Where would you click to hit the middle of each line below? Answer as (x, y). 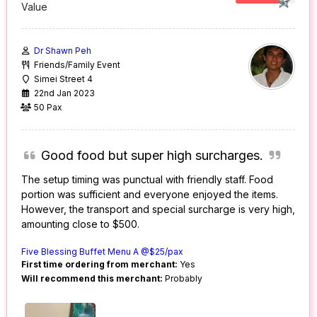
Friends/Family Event (77, 65)
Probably (183, 279)
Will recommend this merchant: (92, 279)
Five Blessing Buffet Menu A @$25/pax (103, 252)
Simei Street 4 (64, 79)
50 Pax (48, 108)
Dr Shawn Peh (63, 51)
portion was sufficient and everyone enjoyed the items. (150, 195)
